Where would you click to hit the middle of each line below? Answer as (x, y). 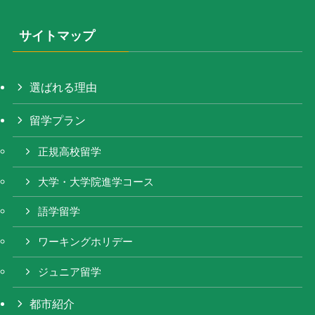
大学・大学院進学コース (96, 182)
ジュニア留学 (70, 272)
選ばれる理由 (64, 87)
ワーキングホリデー (86, 242)
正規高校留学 (70, 152)
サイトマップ (57, 36)
